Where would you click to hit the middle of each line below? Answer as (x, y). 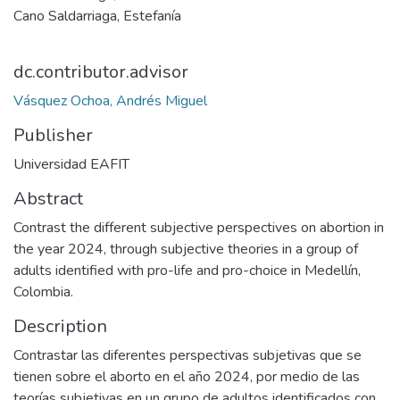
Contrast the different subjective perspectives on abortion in (199, 228)
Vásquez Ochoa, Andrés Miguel (110, 101)
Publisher (53, 135)
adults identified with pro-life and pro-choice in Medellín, (187, 271)
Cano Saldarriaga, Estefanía (97, 16)
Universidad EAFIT (71, 164)
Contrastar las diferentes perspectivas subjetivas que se (187, 355)
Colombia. (43, 292)
